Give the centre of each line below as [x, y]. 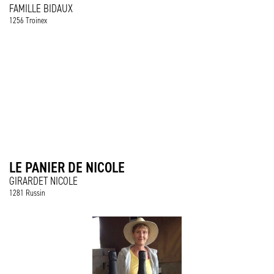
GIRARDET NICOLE [43, 181]
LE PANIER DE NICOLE [67, 167]
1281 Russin [27, 193]
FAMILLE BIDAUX [41, 9]
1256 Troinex [28, 20]
